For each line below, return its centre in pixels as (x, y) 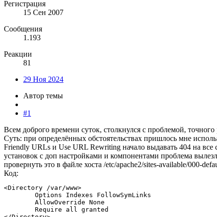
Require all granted (56, 210)
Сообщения (23, 29)
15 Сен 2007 (43, 13)
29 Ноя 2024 (43, 79)
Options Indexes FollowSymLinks (77, 195)
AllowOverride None (54, 202)
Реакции (18, 54)
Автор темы (43, 96)
